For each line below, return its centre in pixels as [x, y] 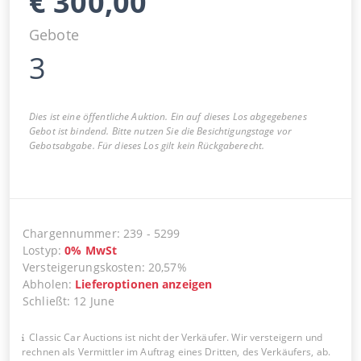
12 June [94, 301]
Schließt [45, 301]
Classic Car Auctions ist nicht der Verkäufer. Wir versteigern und [176, 337]
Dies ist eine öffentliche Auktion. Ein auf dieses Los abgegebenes [168, 116]
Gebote [54, 34]
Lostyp [40, 250]
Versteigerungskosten [82, 267]
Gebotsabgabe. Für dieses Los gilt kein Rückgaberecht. [147, 145]
